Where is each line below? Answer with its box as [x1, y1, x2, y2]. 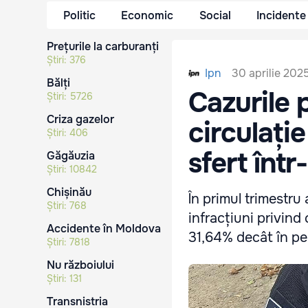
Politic [63, 8, 96, 23]
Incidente [256, 8, 307, 23]
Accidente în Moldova [47, 221, 161, 236]
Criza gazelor [47, 112, 114, 126]
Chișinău [47, 185, 91, 199]
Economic [121, 8, 174, 23]
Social [199, 8, 231, 23]
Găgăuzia [47, 148, 95, 163]
